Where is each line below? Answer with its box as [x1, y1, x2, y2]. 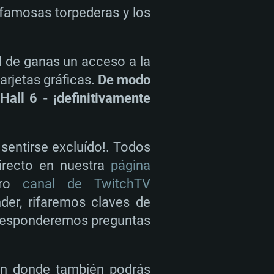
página [111, 158, 150, 173]
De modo [98, 72, 150, 87]
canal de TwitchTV [23, 176, 150, 191]
